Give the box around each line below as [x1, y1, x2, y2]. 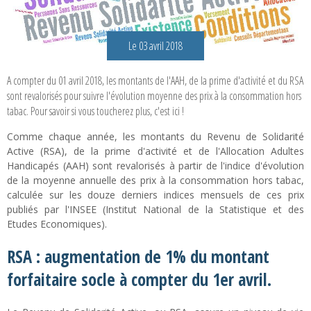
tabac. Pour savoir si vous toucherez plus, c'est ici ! [7, 103, 184, 119]
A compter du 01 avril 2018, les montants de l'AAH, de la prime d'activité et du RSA [7, 73, 303, 88]
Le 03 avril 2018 [128, 38, 183, 53]
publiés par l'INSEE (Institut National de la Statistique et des [7, 203, 304, 216]
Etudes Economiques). [7, 217, 107, 230]
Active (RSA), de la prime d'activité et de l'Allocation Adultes [7, 144, 304, 158]
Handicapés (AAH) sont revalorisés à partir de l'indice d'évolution [7, 159, 304, 172]
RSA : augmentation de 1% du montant [7, 245, 269, 268]
